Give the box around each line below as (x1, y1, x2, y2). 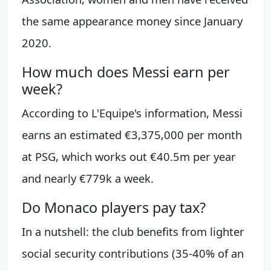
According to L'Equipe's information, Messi (22, 105, 243, 121)
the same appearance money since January (22, 13, 243, 29)
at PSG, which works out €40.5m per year (22, 149, 236, 165)
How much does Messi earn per (22, 62, 230, 82)
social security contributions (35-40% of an (22, 246, 244, 261)
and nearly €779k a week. (22, 171, 154, 186)
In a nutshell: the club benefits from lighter (22, 224, 244, 240)
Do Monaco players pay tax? (22, 198, 206, 218)
